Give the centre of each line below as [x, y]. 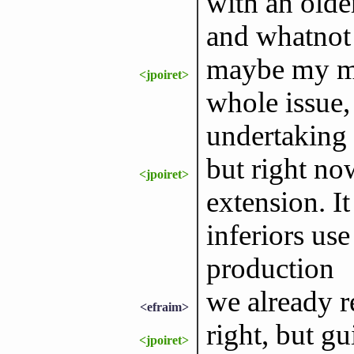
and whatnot [278, 36]
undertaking [276, 135]
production [270, 268]
